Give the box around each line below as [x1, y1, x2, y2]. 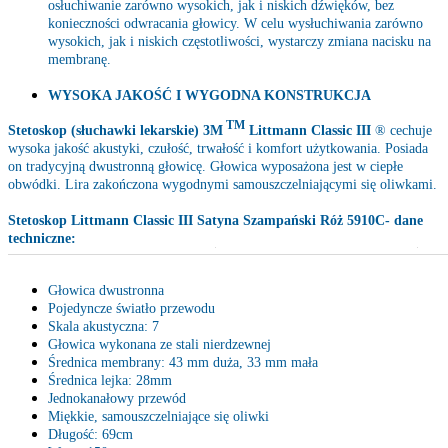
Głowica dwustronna [48, 283, 164, 299]
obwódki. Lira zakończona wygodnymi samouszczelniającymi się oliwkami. [8, 177, 437, 193]
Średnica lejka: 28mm [48, 373, 172, 389]
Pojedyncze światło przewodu [48, 301, 215, 317]
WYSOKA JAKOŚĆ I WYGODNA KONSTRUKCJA [48, 87, 371, 103]
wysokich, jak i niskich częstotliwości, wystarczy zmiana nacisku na [48, 33, 431, 49]
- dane [385, 213, 423, 229]
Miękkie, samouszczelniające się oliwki [48, 409, 269, 425]
